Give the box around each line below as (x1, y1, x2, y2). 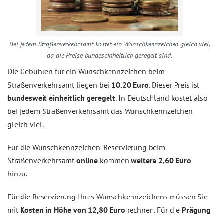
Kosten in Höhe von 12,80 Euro (20, 205, 125, 215)
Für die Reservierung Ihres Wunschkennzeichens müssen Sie (7, 192, 208, 201)
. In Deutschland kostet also (115, 93, 208, 103)
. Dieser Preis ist (149, 80, 199, 89)
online (76, 155, 100, 165)
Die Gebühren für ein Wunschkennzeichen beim (7, 66, 165, 76)
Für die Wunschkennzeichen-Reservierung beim (7, 142, 165, 152)
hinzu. (7, 169, 29, 178)
